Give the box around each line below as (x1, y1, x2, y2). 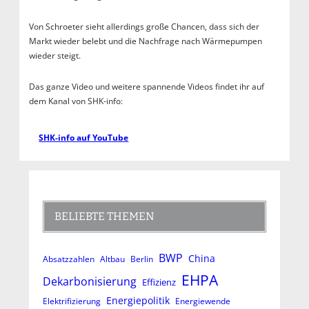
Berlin (130, 253, 153, 264)
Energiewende (175, 295, 230, 306)
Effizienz (141, 275, 176, 288)
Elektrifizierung (42, 295, 101, 307)
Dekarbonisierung (42, 273, 137, 289)
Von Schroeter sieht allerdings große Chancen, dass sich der (28, 20, 259, 32)
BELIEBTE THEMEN (54, 209, 154, 223)
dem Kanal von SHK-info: (28, 94, 125, 107)
